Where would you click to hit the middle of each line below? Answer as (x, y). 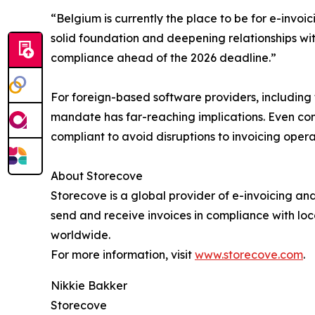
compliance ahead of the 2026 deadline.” (163, 58)
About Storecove (97, 176)
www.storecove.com (249, 255)
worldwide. (81, 235)
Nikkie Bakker (89, 286)
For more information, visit (123, 255)
